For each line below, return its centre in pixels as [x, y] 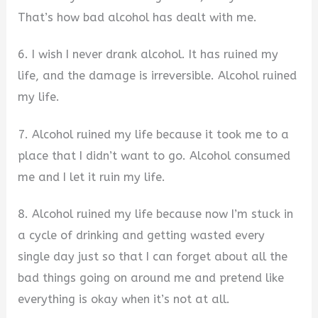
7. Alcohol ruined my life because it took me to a [154, 134]
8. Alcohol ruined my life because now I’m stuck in [156, 214]
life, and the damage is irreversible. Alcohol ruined [158, 76]
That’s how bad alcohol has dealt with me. [138, 17]
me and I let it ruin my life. [92, 177]
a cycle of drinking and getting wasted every [142, 236]
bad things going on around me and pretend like [151, 278]
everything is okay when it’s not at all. [124, 300]
